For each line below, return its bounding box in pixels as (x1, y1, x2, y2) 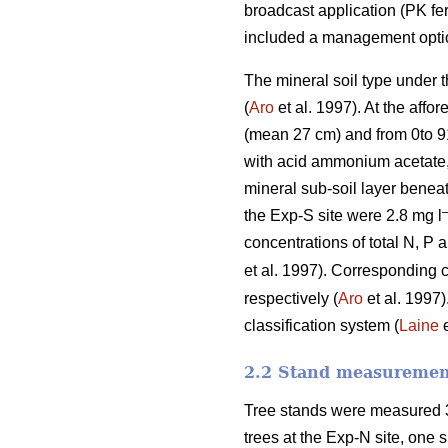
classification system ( (244, 316, 399, 334)
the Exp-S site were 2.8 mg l (244, 206, 442, 224)
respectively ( (244, 289, 338, 307)
